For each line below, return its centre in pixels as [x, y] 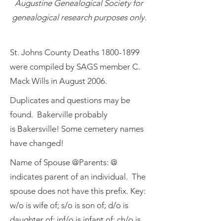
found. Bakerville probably [59, 114]
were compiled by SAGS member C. [75, 67]
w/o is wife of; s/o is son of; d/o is [69, 205]
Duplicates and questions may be [70, 100]
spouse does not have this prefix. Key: [78, 191]
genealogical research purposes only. [79, 17]
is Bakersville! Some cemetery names [77, 129]
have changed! [37, 143]
